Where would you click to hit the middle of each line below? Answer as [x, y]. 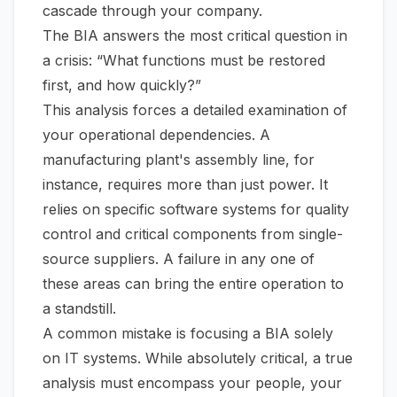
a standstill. [79, 309]
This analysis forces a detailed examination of [195, 110]
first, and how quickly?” [122, 86]
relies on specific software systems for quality [196, 210]
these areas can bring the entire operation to [193, 284]
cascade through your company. [152, 11]
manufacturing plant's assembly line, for [179, 160]
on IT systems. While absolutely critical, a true [198, 358]
